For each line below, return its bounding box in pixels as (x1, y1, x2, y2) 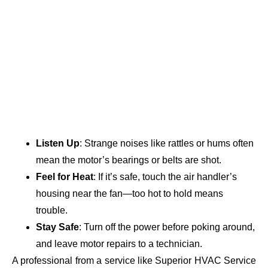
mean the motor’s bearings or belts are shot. (36, 155, 221, 166)
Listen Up (36, 138, 80, 149)
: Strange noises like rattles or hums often (80, 138, 254, 149)
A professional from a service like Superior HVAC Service (12, 255, 256, 266)
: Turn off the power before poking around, (79, 222, 255, 233)
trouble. (36, 205, 68, 216)
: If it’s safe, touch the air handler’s (93, 172, 237, 182)
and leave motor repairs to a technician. (36, 239, 202, 249)
